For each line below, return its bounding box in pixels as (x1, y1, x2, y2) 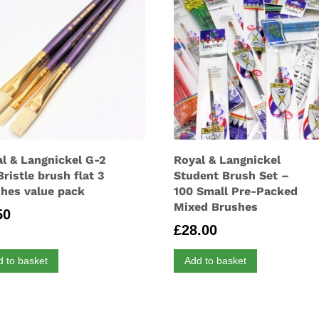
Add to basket (184, 254, 247, 266)
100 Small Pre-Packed (174, 184, 298, 198)
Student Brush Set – (174, 168, 290, 182)
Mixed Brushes (174, 199, 258, 214)
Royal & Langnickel (174, 152, 281, 167)
